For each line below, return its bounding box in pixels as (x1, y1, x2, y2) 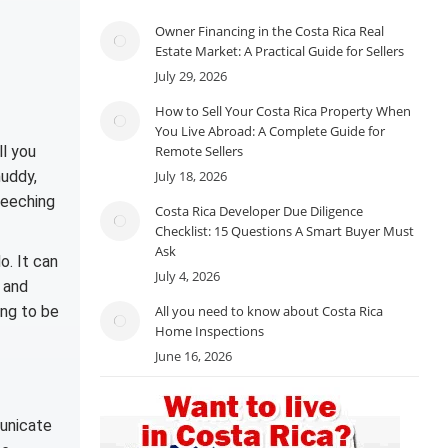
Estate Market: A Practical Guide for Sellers (154, 42, 404, 61)
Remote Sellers (154, 142, 243, 161)
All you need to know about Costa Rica (154, 302, 383, 321)
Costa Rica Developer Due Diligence (154, 202, 363, 221)
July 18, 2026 (154, 167, 227, 186)
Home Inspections (154, 322, 264, 341)
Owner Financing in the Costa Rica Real (154, 22, 384, 41)
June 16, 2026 (154, 347, 232, 366)
